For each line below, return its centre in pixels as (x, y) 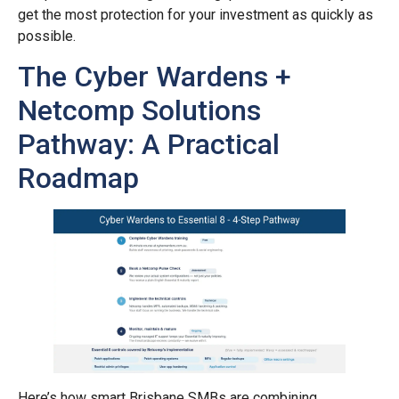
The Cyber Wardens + (155, 76)
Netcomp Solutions (139, 110)
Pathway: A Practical (149, 144)
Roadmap (78, 178)
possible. (47, 36)
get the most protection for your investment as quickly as (195, 14)
